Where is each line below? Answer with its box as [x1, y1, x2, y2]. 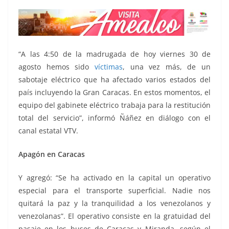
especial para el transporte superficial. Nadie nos [18, 186, 211, 196]
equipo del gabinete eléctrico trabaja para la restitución [18, 100, 211, 110]
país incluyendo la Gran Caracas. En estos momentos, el [18, 87, 211, 98]
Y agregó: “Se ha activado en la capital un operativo [18, 173, 211, 183]
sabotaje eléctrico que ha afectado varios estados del [18, 75, 211, 85]
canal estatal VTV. [18, 126, 78, 136]
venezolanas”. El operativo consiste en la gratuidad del [18, 211, 211, 221]
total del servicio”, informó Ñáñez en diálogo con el [18, 113, 211, 123]
